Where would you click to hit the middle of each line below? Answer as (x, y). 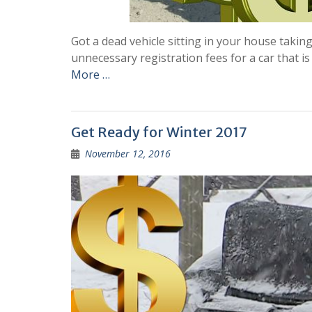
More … (91, 74)
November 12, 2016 (128, 153)
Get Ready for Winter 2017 (159, 132)
